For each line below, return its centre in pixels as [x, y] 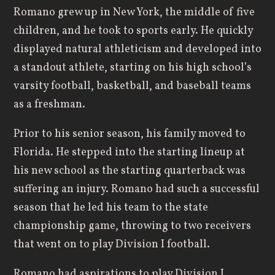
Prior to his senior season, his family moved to [129, 134]
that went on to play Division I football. [111, 244]
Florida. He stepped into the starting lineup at [129, 152]
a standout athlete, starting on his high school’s [132, 68]
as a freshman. [49, 104]
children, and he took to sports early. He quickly [133, 31]
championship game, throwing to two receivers [132, 226]
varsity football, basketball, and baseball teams [132, 86]
